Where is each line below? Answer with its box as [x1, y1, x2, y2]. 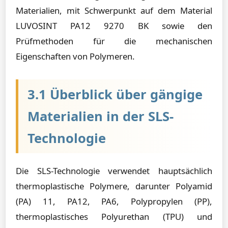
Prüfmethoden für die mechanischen [16, 35, 212, 47]
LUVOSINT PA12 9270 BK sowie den [16, 20, 212, 32]
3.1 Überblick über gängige [27, 85, 203, 103]
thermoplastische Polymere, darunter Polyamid [16, 180, 212, 192]
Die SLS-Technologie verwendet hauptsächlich [16, 165, 212, 177]
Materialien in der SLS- [27, 107, 174, 125]
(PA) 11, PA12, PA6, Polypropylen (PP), [16, 195, 212, 207]
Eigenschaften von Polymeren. [16, 50, 135, 62]
